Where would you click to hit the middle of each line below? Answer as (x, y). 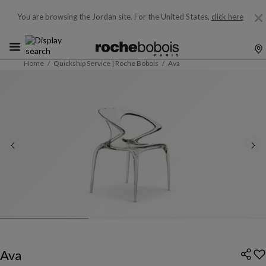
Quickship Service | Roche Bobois (106, 63)
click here (227, 17)
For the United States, (172, 17)
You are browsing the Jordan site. (75, 17)
